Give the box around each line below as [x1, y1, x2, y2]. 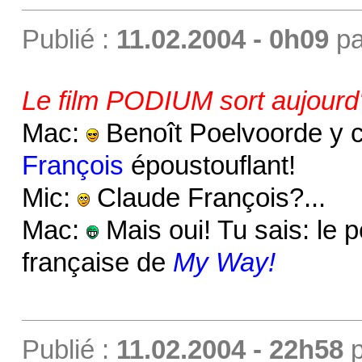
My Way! [172, 248, 276, 278]
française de [21, 248, 173, 278]
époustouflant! [123, 151, 296, 181]
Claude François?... [89, 183, 326, 213]
